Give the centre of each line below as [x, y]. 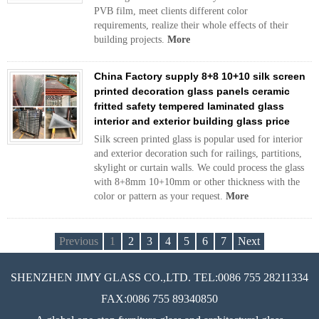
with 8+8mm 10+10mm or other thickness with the [197, 182]
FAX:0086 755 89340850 [159, 299]
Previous [79, 241]
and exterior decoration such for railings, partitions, [198, 153]
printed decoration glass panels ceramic [192, 91]
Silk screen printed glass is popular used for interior [198, 139]
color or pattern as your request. [160, 196]
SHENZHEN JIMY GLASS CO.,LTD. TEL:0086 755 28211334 [159, 277]
